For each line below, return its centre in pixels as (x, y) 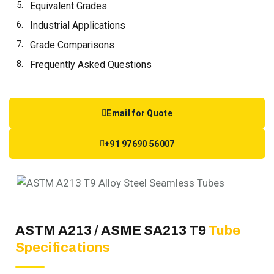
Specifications (63, 248)
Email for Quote (139, 113)
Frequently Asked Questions (91, 65)
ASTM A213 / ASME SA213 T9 (112, 231)
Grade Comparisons (72, 45)
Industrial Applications (78, 25)
